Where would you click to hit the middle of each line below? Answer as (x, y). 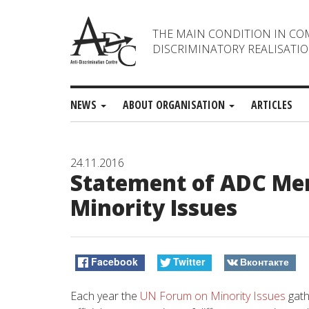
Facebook (115, 262)
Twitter (189, 262)
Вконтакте (264, 262)
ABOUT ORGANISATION (175, 105)
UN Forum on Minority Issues (213, 296)
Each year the (105, 296)
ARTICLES (272, 105)
